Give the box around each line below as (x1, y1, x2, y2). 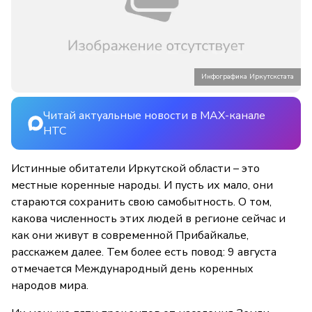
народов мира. (11, 278, 88, 294)
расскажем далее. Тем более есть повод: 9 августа (11, 244, 276, 260)
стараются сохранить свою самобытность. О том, (11, 194, 272, 210)
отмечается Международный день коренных (11, 261, 253, 277)
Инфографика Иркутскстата (201, 72, 294, 82)
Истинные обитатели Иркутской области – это (11, 161, 260, 177)
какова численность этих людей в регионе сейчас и (11, 211, 286, 227)
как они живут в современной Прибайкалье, (11, 228, 249, 244)
